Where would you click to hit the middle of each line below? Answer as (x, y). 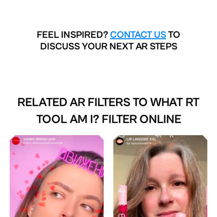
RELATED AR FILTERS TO (84, 102)
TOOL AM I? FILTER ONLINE (108, 119)
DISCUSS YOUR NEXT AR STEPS (108, 46)
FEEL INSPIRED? (73, 35)
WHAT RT (175, 102)
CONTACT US (138, 35)
